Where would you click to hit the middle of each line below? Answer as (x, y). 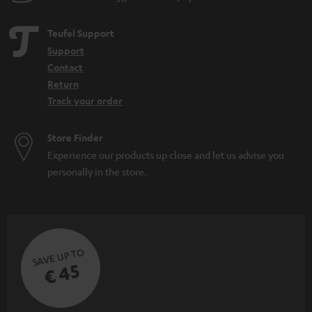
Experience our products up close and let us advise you (166, 155)
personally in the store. (97, 172)
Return (63, 84)
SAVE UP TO (58, 257)
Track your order (85, 101)
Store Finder (75, 138)
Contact (65, 68)
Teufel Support (81, 33)
